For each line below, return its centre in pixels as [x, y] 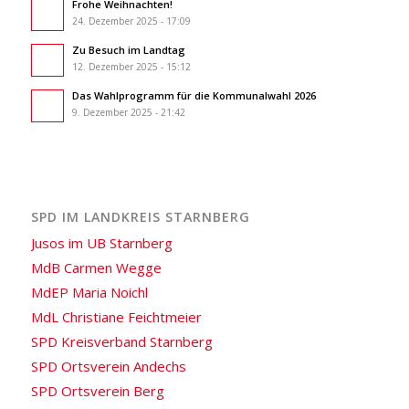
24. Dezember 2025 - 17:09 [131, 21]
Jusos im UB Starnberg [101, 242]
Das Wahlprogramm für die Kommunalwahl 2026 [194, 96]
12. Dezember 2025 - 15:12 [131, 67]
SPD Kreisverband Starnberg [121, 341]
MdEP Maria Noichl [89, 292]
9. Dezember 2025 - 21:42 [128, 113]
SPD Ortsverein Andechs [108, 366]
